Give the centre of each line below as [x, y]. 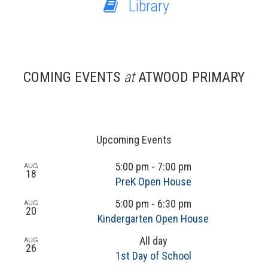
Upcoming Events [134, 140]
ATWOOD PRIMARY [190, 77]
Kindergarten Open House [153, 219]
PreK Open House [153, 182]
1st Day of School [153, 256]
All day [153, 241]
